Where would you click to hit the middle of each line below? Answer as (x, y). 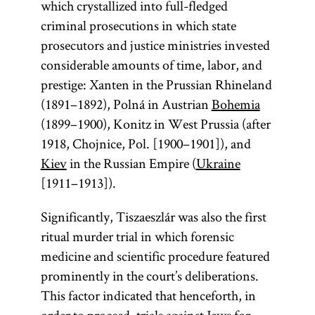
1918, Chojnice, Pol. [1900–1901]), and (146, 143)
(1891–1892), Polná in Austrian (126, 104)
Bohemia (236, 104)
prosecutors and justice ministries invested (155, 45)
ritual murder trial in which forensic (137, 236)
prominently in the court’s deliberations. (149, 276)
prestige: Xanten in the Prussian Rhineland (156, 84)
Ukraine (218, 163)
